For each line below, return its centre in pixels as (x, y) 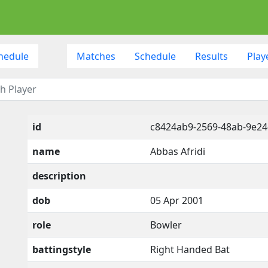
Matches (96, 56)
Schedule (155, 56)
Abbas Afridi (178, 151)
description (59, 176)
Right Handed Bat (190, 249)
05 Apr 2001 (177, 200)
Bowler (166, 225)
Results (211, 56)
